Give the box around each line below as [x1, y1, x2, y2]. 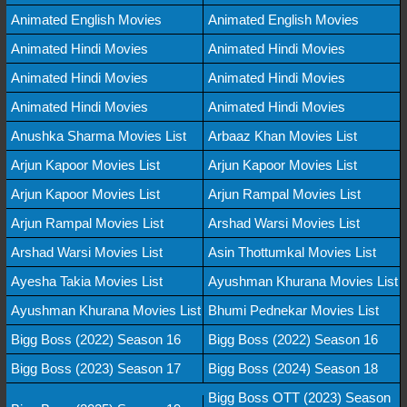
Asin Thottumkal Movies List [208, 243, 376, 260]
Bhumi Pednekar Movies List [208, 302, 379, 318]
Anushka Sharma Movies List [11, 127, 186, 144]
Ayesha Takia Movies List [11, 273, 163, 289]
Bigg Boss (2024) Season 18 [208, 360, 378, 376]
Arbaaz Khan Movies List [208, 127, 357, 144]
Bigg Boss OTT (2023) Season [208, 389, 391, 405]
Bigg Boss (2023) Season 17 [11, 360, 181, 376]
